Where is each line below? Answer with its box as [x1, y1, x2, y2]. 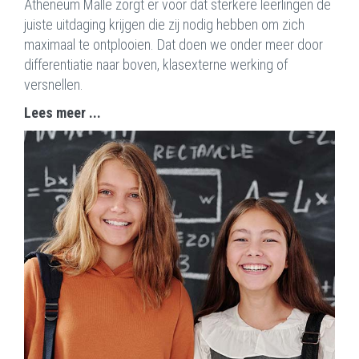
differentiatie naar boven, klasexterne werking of [24, 56, 288, 74]
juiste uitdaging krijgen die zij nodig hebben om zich [24, 16, 305, 34]
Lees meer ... [24, 104, 101, 122]
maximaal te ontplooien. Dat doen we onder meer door [24, 36, 323, 54]
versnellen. [24, 76, 83, 94]
